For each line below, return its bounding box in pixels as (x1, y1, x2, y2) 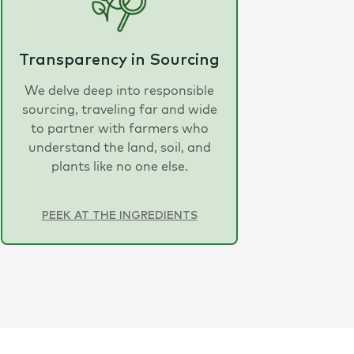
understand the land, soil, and (28, 138, 211, 155)
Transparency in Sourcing (19, 51, 220, 68)
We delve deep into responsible (24, 81, 214, 98)
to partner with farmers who (30, 119, 209, 136)
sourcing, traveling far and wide (21, 100, 217, 117)
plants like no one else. (51, 157, 188, 174)
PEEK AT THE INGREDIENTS (41, 209, 198, 221)
